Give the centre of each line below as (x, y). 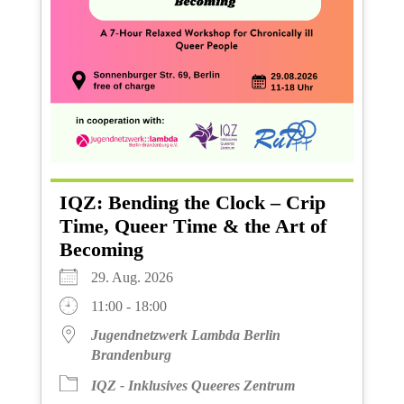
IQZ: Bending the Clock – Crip (192, 203)
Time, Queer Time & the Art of (193, 226)
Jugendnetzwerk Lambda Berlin (185, 335)
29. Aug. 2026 (139, 278)
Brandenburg (131, 355)
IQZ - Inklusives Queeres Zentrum (193, 386)
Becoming (101, 250)
